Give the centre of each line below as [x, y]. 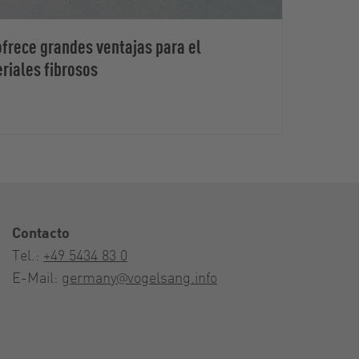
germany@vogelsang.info [139, 277]
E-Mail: [37, 277]
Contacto [41, 232]
